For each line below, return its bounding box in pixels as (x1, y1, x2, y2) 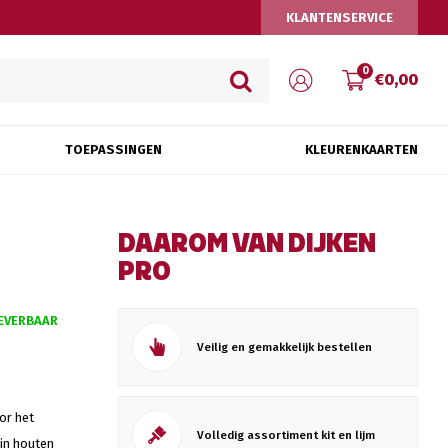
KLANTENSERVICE (286, 9, 393, 25)
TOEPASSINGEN (65, 142, 163, 157)
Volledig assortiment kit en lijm (197, 427, 375, 442)
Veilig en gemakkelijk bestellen (197, 339, 372, 354)
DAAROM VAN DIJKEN (118, 232, 376, 259)
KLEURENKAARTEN (304, 142, 418, 157)
